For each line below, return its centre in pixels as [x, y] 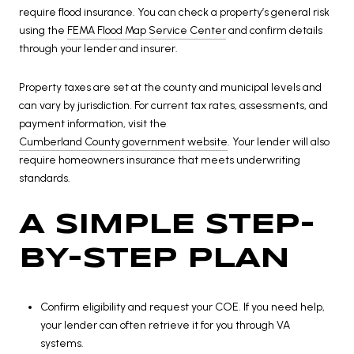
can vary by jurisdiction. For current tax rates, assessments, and [173, 106]
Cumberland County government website [123, 142]
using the [43, 30]
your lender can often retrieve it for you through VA [165, 325]
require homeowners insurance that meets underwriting [160, 160]
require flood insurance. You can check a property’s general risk [174, 12]
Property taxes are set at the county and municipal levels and [170, 88]
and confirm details [274, 30]
